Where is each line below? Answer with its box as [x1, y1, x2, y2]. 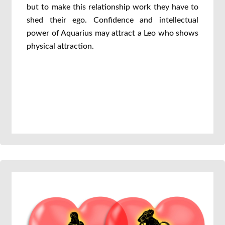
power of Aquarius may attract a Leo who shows [27, 29, 198, 37]
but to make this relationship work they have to [27, 3, 198, 11]
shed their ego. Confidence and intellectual [27, 16, 198, 24]
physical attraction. [27, 42, 94, 50]
